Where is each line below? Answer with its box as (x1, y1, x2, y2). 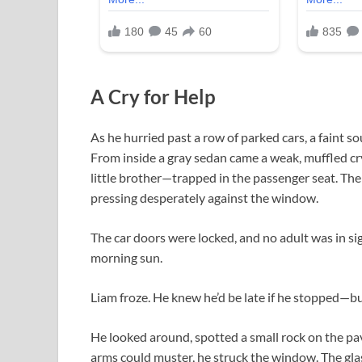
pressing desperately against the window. (90, 189, 318, 205)
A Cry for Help (90, 84, 216, 108)
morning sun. (90, 249, 162, 265)
